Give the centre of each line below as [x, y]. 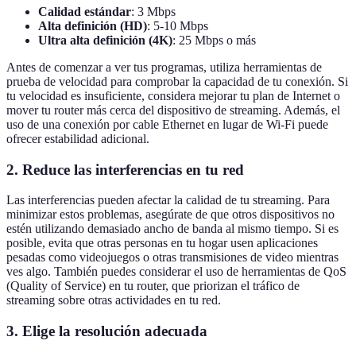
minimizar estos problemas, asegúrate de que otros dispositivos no [170, 215]
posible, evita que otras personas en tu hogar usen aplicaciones [162, 243]
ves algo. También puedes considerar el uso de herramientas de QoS [176, 272]
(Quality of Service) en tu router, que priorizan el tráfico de [153, 286]
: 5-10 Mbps [178, 25]
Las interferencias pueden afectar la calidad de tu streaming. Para [168, 200]
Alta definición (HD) [93, 25]
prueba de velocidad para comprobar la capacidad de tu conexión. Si [177, 81]
